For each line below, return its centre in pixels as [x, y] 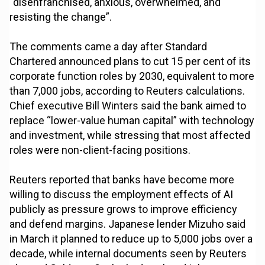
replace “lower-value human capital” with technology [132, 121]
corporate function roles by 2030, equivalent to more [132, 76]
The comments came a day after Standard [109, 47]
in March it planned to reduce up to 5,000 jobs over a [131, 239]
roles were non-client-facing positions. [100, 150]
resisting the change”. [61, 17]
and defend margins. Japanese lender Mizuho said [128, 224]
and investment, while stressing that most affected [130, 135]
